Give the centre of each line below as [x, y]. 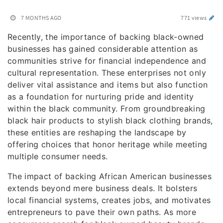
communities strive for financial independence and [107, 61]
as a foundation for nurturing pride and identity [101, 97]
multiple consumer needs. [58, 156]
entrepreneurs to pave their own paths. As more [102, 212]
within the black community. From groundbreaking [107, 109]
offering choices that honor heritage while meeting [108, 144]
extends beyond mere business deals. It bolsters [103, 188]
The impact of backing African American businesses [110, 176]
